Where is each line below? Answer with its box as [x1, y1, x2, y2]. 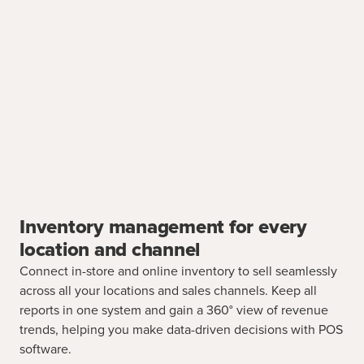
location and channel [19, 240, 201, 261]
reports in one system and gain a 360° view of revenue [19, 304, 328, 318]
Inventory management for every [19, 218, 307, 238]
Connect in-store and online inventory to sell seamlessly [19, 265, 337, 279]
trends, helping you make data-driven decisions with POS [19, 323, 343, 337]
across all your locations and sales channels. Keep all [19, 284, 317, 298]
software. [19, 343, 71, 357]
